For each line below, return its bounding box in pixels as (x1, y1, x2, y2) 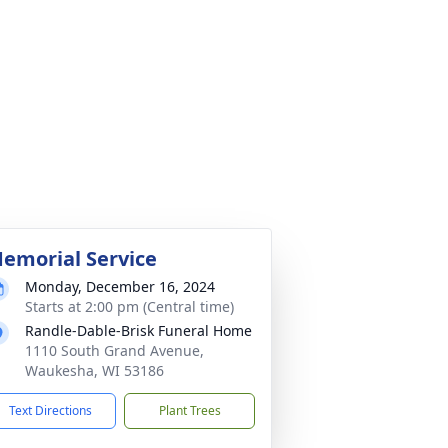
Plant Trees (158, 402, 221, 419)
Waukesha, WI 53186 (25, 361, 164, 380)
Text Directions (9, 402, 92, 419)
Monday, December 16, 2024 (25, 277, 215, 296)
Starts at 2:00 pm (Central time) (25, 297, 234, 316)
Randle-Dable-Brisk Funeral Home (25, 321, 252, 340)
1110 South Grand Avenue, (25, 341, 204, 360)
